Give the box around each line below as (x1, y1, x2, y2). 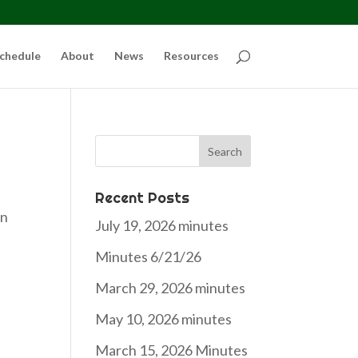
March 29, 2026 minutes (95, 279, 246, 296)
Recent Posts (95, 189, 190, 207)
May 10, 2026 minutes (95, 310, 233, 328)
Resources (163, 49, 219, 62)
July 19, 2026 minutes (95, 217, 229, 234)
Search (94, 134, 144, 151)
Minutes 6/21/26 (95, 248, 202, 265)
